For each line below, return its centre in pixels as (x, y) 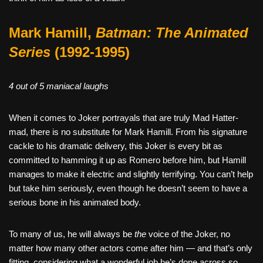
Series (30, 52)
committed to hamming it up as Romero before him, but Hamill (127, 160)
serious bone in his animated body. (75, 202)
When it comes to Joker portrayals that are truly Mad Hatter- (124, 117)
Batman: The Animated (172, 32)
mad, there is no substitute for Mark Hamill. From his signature (128, 131)
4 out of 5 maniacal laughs (59, 86)
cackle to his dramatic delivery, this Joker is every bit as (116, 146)
